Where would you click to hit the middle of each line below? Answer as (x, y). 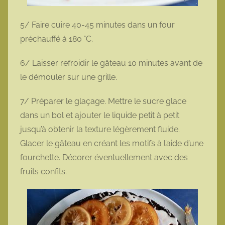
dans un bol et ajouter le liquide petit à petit (100, 116)
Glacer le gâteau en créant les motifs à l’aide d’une (112, 144)
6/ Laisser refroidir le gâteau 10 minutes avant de (111, 63)
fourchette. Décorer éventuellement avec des (104, 158)
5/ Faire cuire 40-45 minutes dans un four (97, 25)
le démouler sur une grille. (70, 77)
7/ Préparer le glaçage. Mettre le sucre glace (103, 101)
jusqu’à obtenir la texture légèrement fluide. (100, 130)
